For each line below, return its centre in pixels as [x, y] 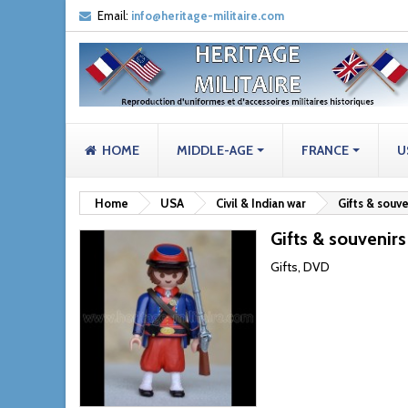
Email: [113, 15]
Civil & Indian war [261, 203]
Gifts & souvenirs [338, 239]
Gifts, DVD [300, 267]
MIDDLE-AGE [216, 150]
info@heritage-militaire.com [208, 15]
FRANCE [326, 150]
